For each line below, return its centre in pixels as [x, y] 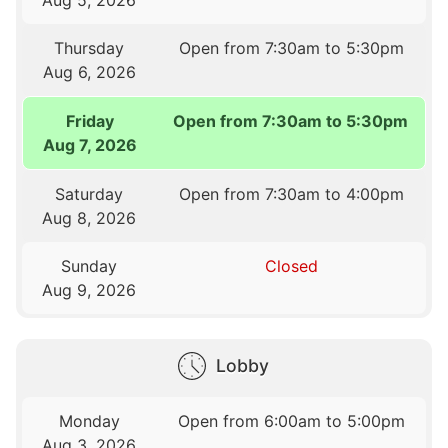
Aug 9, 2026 [89, 289]
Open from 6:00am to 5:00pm [291, 420]
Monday [89, 420]
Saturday [89, 193]
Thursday [89, 47]
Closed [291, 265]
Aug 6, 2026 [89, 71]
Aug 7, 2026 [89, 144]
